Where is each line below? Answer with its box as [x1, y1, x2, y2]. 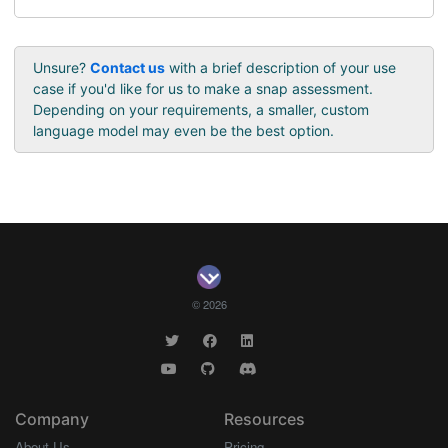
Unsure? [32, 59, 90, 77]
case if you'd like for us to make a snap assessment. [32, 80, 373, 98]
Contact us [89, 59, 165, 77]
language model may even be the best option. [32, 122, 334, 140]
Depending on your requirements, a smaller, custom [32, 101, 369, 119]
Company [15, 408, 89, 429]
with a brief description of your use [164, 59, 396, 77]
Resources [224, 408, 305, 429]
